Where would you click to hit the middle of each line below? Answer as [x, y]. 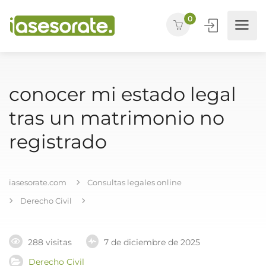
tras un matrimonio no [117, 118]
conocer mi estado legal [123, 94]
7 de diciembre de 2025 [152, 243]
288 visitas [50, 243]
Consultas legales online [134, 182]
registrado [58, 142]
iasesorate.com [38, 182]
